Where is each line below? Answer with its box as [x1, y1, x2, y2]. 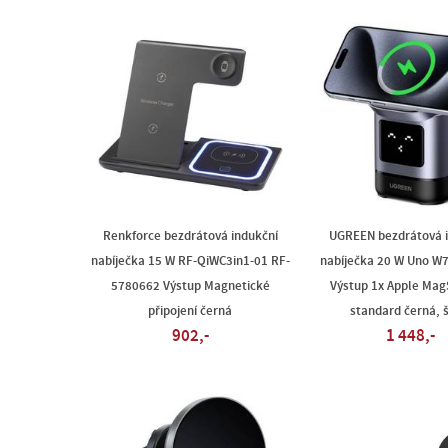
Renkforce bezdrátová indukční [102, 229, 278, 243]
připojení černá [148, 304, 232, 318]
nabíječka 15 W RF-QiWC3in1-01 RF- [90, 254, 290, 268]
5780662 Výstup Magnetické [110, 279, 270, 293]
